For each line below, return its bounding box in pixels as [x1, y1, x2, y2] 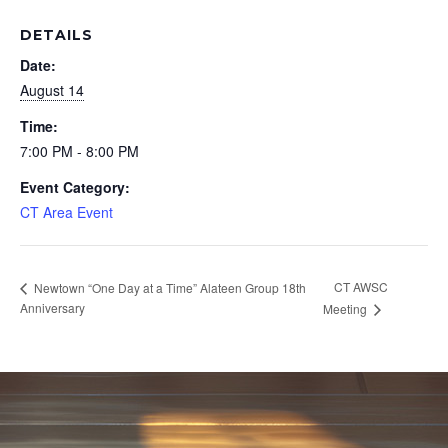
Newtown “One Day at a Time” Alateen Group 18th [31, 278, 306, 296]
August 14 [20, 79, 84, 100]
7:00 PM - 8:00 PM [20, 140, 139, 161]
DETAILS [20, 25, 93, 44]
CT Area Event [20, 201, 113, 222]
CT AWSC [334, 278, 389, 296]
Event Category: [20, 176, 130, 197]
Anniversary [20, 299, 85, 316]
